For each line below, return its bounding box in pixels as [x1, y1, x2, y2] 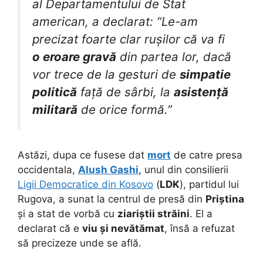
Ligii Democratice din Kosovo [18, 178, 153, 191]
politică [32, 84, 77, 99]
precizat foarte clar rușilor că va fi [32, 31, 225, 46]
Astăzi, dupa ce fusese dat [18, 149, 147, 161]
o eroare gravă [32, 49, 116, 64]
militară [32, 102, 77, 117]
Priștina [205, 193, 244, 205]
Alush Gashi [78, 164, 139, 176]
